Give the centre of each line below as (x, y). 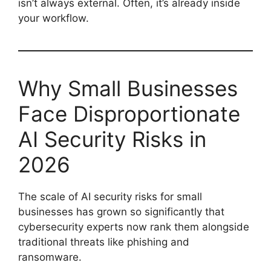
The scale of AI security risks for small (110, 197)
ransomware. (50, 257)
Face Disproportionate (129, 114)
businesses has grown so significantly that (121, 212)
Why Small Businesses (128, 89)
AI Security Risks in (112, 139)
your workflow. (54, 18)
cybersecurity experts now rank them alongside (134, 227)
